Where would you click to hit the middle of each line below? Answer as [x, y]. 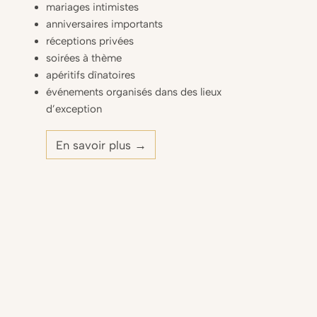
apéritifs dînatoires [91, 75]
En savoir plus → [101, 145]
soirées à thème [84, 58]
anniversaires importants [105, 24]
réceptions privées [90, 41]
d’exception [74, 109]
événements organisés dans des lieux [134, 92]
